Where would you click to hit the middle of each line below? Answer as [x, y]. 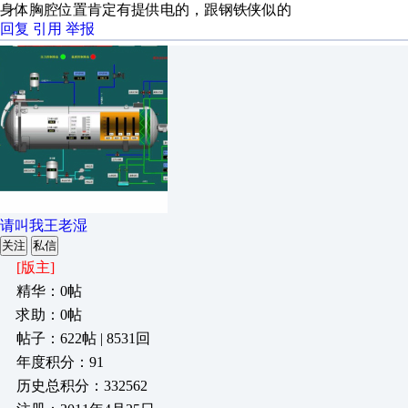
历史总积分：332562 [82, 386]
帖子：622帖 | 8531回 [83, 338]
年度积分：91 [60, 362]
